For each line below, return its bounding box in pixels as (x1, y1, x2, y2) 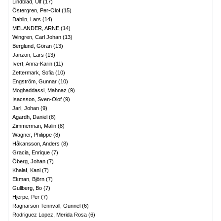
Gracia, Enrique (12, 149, 50, 155)
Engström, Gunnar (12, 78, 57, 84)
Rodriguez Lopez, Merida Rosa (12, 212, 87, 218)
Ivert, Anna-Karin (12, 61, 52, 67)
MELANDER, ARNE (12, 25, 59, 31)
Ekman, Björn (12, 176, 44, 182)
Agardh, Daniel (12, 114, 47, 120)
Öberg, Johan (12, 158, 45, 164)
